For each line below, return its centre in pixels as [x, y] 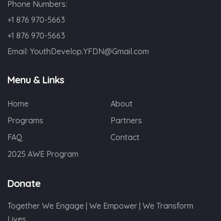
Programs [25, 120]
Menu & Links [36, 80]
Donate [24, 183]
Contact [125, 137]
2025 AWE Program [43, 154]
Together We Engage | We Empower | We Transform [100, 206]
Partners [126, 120]
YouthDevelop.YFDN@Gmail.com [90, 51]
